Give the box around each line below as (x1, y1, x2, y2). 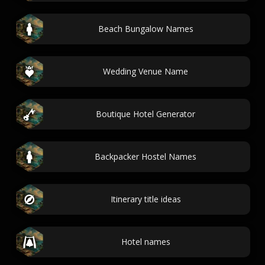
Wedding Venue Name (103, 66, 188, 77)
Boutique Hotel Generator (96, 108, 195, 119)
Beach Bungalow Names (98, 23, 193, 34)
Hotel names (121, 236, 170, 247)
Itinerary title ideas (110, 193, 181, 205)
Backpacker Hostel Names (95, 151, 196, 162)
